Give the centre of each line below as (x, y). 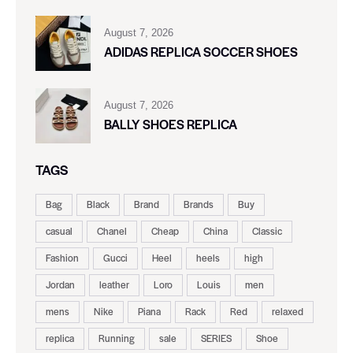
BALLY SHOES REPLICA (171, 124)
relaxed (288, 312)
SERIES (216, 338)
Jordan (60, 285)
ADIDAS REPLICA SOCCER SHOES (201, 51)
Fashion (62, 258)
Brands (199, 204)
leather (114, 285)
